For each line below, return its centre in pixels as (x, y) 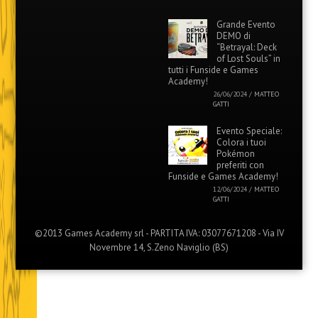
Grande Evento (246, 24)
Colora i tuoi (241, 142)
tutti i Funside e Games (213, 70)
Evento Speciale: (249, 131)
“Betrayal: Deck (247, 47)
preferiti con (240, 165)
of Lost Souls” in (248, 58)
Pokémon (236, 153)
